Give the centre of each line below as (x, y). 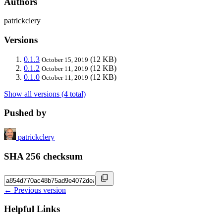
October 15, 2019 (65, 59)
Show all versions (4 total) (45, 94)
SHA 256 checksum (43, 156)
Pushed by (25, 113)
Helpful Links (32, 209)
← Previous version (35, 190)
